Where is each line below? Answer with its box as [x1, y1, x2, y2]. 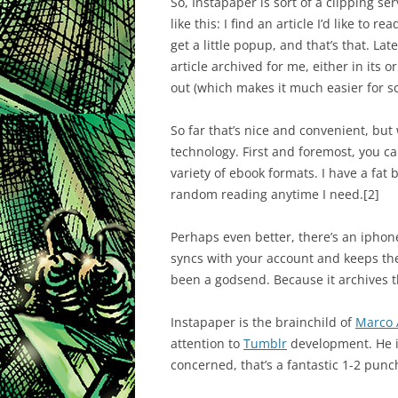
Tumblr [243, 335, 287, 352]
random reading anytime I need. [171, 186, 363, 203]
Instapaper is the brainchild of [171, 314, 355, 330]
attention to [171, 335, 243, 352]
